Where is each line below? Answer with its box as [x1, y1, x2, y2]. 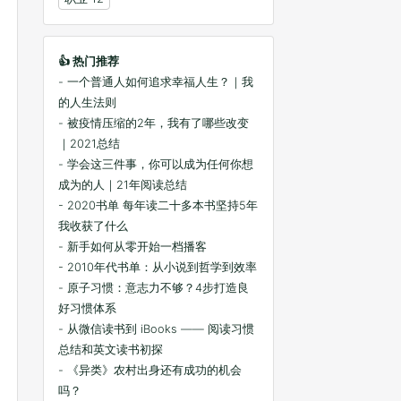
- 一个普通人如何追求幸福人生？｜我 [58, 74, 253, 89]
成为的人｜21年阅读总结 [58, 177, 187, 192]
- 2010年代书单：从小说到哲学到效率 [58, 260, 257, 274]
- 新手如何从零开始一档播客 [58, 239, 207, 253]
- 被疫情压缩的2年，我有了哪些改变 [58, 115, 249, 130]
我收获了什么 [58, 218, 128, 233]
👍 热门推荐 [58, 54, 119, 68]
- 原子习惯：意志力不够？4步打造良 [58, 280, 249, 294]
